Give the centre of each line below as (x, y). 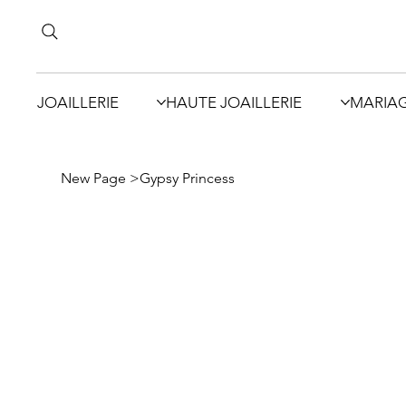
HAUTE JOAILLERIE (234, 102)
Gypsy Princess (188, 179)
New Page (94, 179)
